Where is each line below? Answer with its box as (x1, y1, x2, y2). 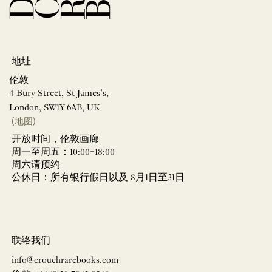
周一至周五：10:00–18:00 (12, 148, 115, 158)
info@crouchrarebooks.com (12, 256, 118, 266)
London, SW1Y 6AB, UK (9, 103, 100, 114)
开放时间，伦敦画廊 (12, 135, 99, 145)
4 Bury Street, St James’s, (9, 89, 109, 100)
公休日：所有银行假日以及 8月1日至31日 (12, 173, 185, 183)
